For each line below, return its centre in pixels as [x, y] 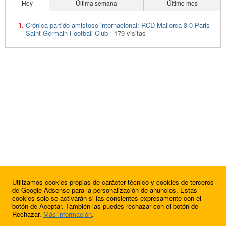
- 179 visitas [127, 33]
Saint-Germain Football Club [67, 33]
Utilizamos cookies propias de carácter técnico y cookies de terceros [113, 182]
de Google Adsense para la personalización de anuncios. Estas [105, 190]
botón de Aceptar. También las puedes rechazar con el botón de [105, 206]
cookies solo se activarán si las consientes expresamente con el [107, 198]
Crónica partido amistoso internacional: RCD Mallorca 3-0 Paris [118, 25]
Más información [68, 214]
